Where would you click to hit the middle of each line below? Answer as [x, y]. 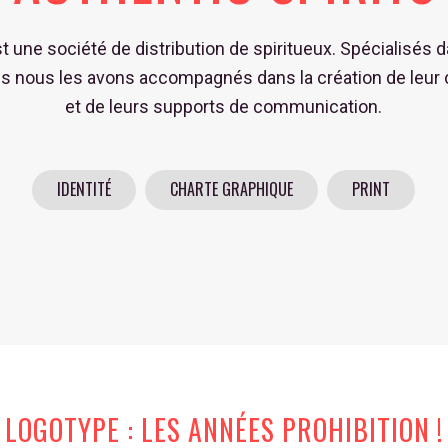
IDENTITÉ [84, 188]
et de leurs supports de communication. [224, 107]
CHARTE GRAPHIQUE [232, 188]
